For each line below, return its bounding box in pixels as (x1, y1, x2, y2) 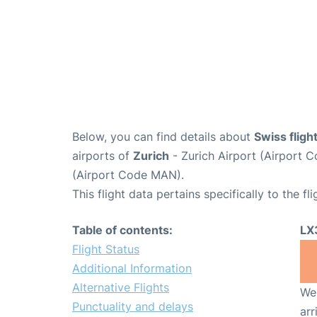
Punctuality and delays (72, 299, 193, 313)
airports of (72, 148, 133, 163)
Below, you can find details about (72, 129, 254, 144)
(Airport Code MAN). (72, 167, 184, 182)
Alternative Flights (72, 279, 169, 294)
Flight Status (72, 241, 139, 256)
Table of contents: (72, 222, 173, 237)
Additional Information (72, 260, 192, 275)
